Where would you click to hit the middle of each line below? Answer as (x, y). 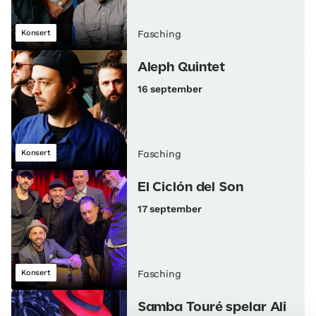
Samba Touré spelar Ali (212, 308)
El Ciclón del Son (190, 188)
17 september (169, 209)
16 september (170, 89)
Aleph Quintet (181, 68)
